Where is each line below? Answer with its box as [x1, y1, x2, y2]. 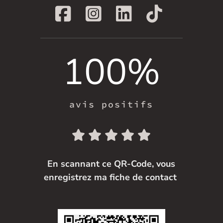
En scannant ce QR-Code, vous [47, 158, 176, 170]
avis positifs [69, 99, 154, 111]
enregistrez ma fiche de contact [43, 171, 179, 184]
